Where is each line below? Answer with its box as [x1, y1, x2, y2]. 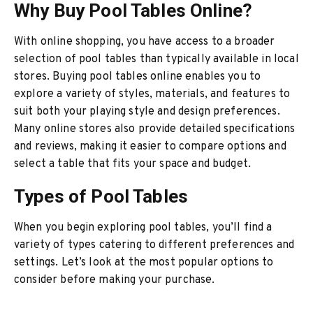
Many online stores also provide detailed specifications [14, 122, 296, 136]
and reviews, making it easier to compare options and [14, 140, 286, 154]
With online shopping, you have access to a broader [14, 35, 275, 49]
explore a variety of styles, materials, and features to [14, 87, 291, 101]
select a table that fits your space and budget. [14, 157, 252, 171]
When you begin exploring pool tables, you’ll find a [14, 221, 272, 235]
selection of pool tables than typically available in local [14, 52, 299, 66]
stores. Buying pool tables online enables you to [14, 70, 261, 84]
